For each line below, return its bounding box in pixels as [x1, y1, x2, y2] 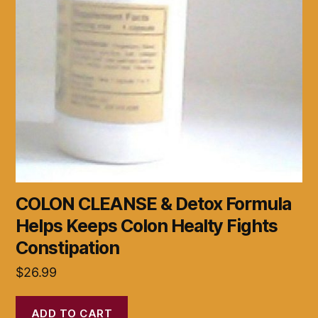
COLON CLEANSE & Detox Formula [16, 192, 292, 214]
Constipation [16, 236, 119, 258]
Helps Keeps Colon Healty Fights [16, 214, 278, 236]
